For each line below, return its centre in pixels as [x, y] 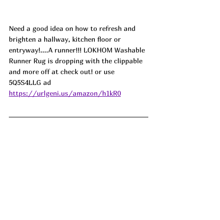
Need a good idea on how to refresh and [73, 28]
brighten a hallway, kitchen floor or [66, 39]
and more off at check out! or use [63, 71]
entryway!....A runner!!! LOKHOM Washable [78, 50]
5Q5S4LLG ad [30, 82]
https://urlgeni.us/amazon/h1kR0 [65, 93]
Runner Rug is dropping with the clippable [77, 60]
